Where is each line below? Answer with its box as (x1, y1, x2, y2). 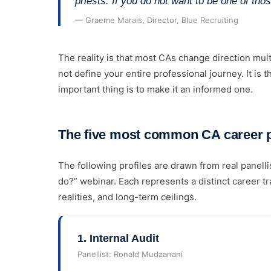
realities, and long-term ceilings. (58, 191, 197, 203)
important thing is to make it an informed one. (58, 83, 253, 95)
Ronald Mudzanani (114, 249, 183, 259)
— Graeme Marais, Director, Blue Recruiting (75, 15, 238, 25)
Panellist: (77, 249, 114, 259)
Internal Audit (90, 232, 159, 244)
